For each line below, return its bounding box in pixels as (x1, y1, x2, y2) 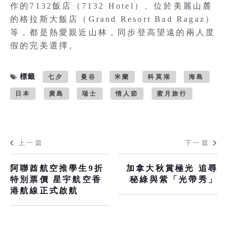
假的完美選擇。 (10, 41, 79, 50)
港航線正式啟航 (10, 186, 79, 195)
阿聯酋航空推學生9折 (10, 164, 104, 173)
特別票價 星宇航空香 (10, 175, 102, 184)
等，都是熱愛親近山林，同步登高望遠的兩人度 (10, 28, 216, 37)
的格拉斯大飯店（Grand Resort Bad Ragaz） (10, 15, 215, 24)
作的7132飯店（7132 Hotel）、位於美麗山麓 (10, 2, 213, 11)
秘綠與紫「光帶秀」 (130, 175, 218, 184)
